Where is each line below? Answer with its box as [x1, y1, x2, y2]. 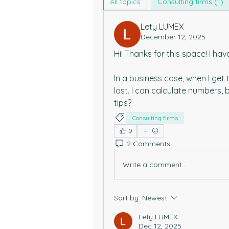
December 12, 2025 [141, 32, 205, 41]
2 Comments [127, 139, 170, 148]
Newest [142, 193, 167, 202]
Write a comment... [123, 159, 187, 169]
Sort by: [114, 193, 140, 202]
